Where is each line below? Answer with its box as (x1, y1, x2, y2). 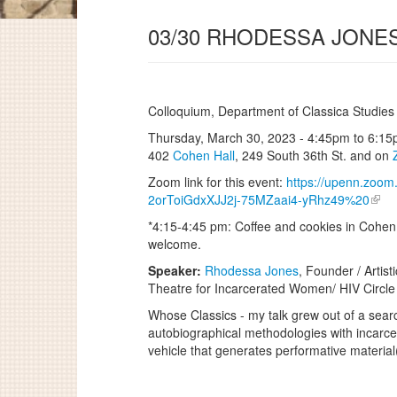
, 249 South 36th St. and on (235, 146, 393, 164)
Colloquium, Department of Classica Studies (148, 102, 394, 120)
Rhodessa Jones (205, 261, 299, 279)
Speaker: (148, 261, 205, 279)
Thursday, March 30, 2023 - (148, 128, 307, 146)
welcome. (148, 235, 201, 253)
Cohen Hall (173, 146, 235, 164)
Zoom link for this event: (148, 173, 286, 191)
